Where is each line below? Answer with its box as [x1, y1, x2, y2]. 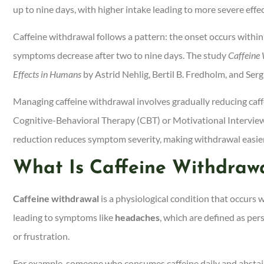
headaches [115, 211, 160, 223]
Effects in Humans [13, 68, 81, 80]
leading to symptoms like [13, 211, 115, 223]
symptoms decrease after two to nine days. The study [13, 49, 228, 61]
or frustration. [13, 230, 71, 242]
